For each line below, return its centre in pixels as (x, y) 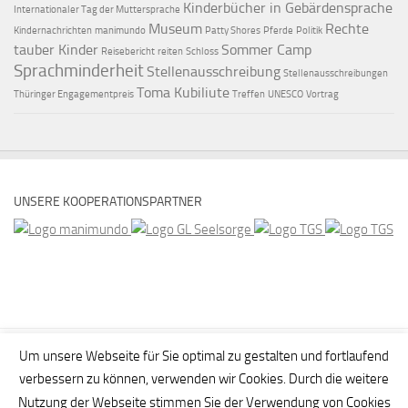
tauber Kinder (56, 49)
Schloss (202, 51)
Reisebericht (128, 51)
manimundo (120, 30)
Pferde (278, 30)
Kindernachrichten (53, 30)
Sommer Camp (266, 49)
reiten (170, 51)
